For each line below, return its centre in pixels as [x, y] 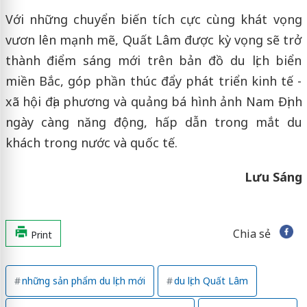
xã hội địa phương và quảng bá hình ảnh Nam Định [153, 101]
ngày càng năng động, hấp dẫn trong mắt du [153, 122]
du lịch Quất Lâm [211, 280]
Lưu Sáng [273, 176]
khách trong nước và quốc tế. [91, 142]
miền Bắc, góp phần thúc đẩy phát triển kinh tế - [153, 81]
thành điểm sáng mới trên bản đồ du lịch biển [153, 60]
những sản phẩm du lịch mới [83, 280]
